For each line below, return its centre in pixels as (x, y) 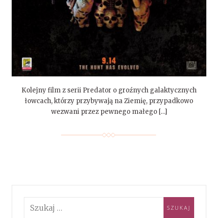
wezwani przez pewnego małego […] (109, 112)
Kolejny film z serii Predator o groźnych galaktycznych (109, 91)
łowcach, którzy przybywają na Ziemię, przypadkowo (109, 101)
